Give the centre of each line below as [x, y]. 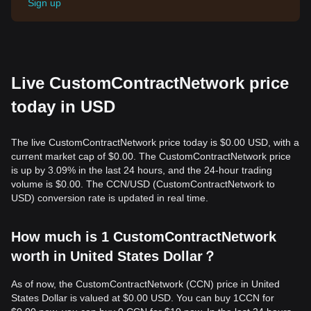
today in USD [63, 107]
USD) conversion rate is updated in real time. [110, 198]
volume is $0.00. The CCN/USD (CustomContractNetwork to [143, 184]
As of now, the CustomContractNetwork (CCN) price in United [145, 284]
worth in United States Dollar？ [114, 256]
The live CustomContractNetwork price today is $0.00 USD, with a [155, 142]
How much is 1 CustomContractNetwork [144, 237]
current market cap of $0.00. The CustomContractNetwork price [151, 156]
